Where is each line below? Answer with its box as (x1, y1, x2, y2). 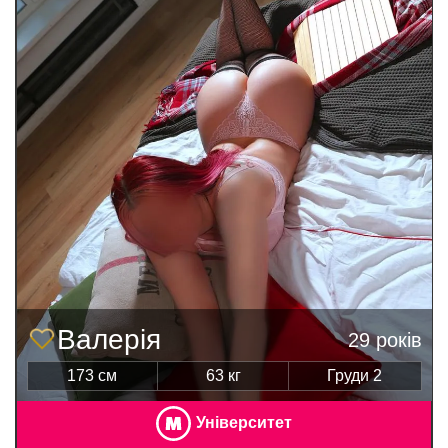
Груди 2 (327, 366, 383, 384)
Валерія (56, 323, 161, 355)
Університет (196, 413, 292, 431)
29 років (347, 328, 422, 351)
